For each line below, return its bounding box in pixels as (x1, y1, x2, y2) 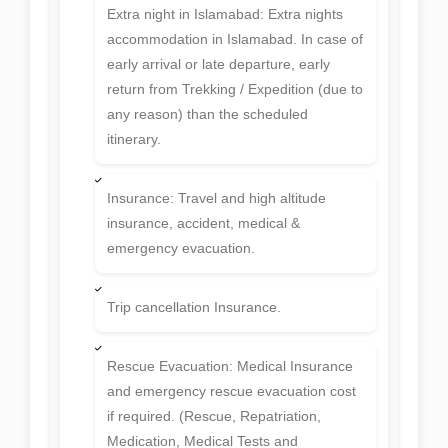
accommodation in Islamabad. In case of (107, 31, 363, 48)
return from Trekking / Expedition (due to (107, 81, 363, 98)
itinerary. (107, 131, 161, 148)
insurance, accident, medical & (107, 215, 300, 232)
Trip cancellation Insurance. (107, 299, 281, 316)
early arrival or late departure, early (107, 56, 330, 73)
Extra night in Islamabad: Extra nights (107, 6, 343, 23)
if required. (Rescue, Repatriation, (107, 408, 321, 425)
